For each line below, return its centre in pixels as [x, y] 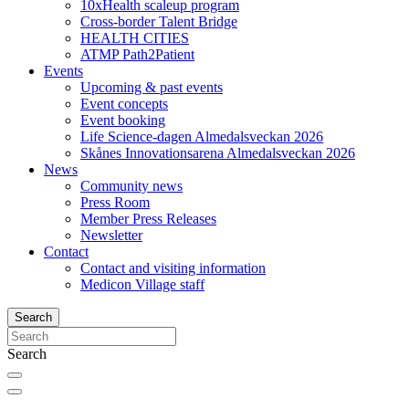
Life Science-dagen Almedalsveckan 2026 [202, 136]
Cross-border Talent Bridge [159, 21]
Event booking [123, 120]
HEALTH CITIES [135, 37]
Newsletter [111, 235]
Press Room [115, 202]
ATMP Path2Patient [137, 54]
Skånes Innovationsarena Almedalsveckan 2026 [218, 152]
